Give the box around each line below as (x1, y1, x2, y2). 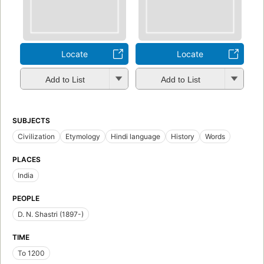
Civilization (18, 132, 55, 141)
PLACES (12, 155, 41, 164)
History (171, 132, 194, 141)
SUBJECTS (12, 116, 50, 126)
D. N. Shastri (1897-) (18, 210, 84, 219)
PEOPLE (12, 194, 39, 203)
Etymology (65, 132, 100, 141)
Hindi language (111, 132, 160, 141)
